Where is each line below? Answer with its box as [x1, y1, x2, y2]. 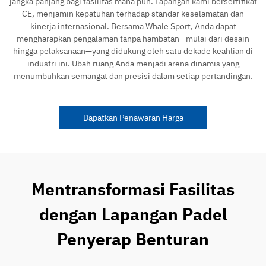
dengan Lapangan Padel [39, 202, 227, 225]
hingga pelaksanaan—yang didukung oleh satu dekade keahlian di [13, 45, 253, 56]
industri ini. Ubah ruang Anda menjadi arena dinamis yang [27, 58, 239, 69]
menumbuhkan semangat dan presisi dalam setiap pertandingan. [13, 70, 253, 81]
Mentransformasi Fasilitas [31, 178, 235, 200]
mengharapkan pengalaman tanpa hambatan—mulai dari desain [17, 33, 249, 44]
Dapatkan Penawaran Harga [83, 112, 183, 123]
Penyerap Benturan [57, 227, 209, 250]
